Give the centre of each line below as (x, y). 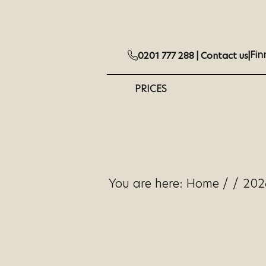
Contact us (225, 55)
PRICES (151, 89)
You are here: (146, 183)
